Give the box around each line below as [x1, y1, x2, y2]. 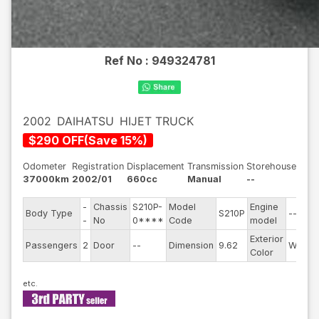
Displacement [127, 161, 184, 172]
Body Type [26, 208, 73, 219]
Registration [72, 161, 124, 172]
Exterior [250, 234, 283, 244]
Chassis [93, 202, 127, 212]
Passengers [26, 240, 78, 251]
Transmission [187, 161, 244, 172]
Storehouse [246, 161, 296, 172]
